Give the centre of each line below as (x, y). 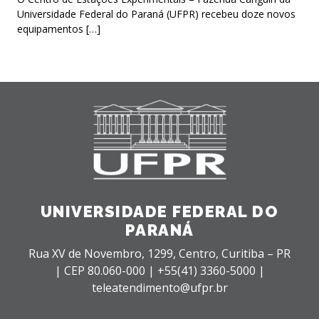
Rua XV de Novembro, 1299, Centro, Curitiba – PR (159, 254)
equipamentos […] (59, 28)
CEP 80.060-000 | (110, 271)
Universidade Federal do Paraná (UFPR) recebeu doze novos (156, 14)
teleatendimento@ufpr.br (159, 288)
